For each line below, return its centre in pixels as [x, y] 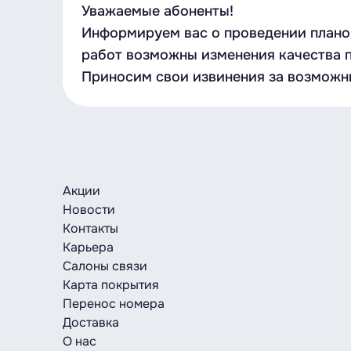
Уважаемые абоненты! [157, 11]
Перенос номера [114, 304]
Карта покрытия [111, 285]
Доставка [91, 322]
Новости [89, 210]
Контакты [90, 228]
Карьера [88, 247]
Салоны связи [105, 266]
